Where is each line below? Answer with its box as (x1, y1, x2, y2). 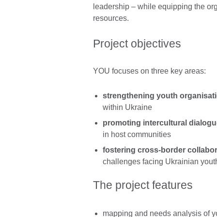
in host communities (103, 130, 171, 139)
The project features (93, 179, 193, 192)
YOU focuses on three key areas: (93, 67, 206, 76)
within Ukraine (103, 103, 152, 111)
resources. (93, 14, 129, 23)
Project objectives (93, 37, 181, 50)
